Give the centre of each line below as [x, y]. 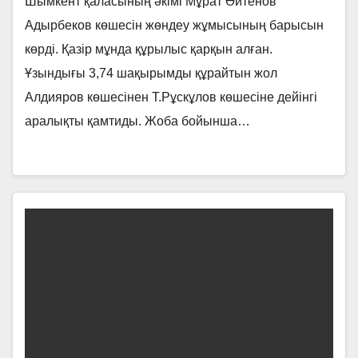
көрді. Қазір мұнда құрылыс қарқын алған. [149, 49]
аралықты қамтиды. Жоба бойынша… [137, 121]
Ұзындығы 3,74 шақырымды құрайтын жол [151, 73]
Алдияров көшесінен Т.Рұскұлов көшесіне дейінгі [171, 97]
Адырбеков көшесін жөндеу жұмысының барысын [174, 25]
